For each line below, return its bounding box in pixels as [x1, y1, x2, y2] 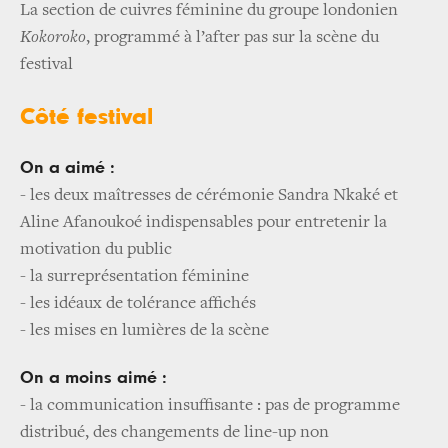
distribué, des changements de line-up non [20, 424, 329, 443]
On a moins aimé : [20, 369, 167, 388]
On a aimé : [20, 159, 115, 178]
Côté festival [20, 105, 153, 130]
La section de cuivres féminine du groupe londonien [20, 2, 398, 21]
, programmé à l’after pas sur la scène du [86, 29, 379, 48]
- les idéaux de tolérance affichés [20, 295, 256, 314]
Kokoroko [20, 29, 86, 48]
